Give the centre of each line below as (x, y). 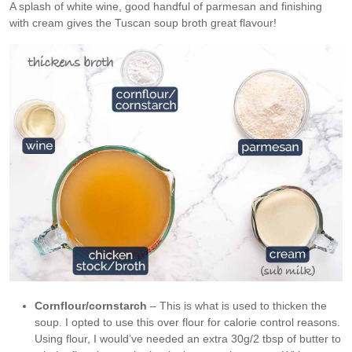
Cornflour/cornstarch (91, 306)
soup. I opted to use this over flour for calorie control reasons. (187, 323)
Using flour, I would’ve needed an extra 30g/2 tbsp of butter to (188, 339)
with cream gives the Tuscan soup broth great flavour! (143, 22)
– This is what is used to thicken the (237, 306)
